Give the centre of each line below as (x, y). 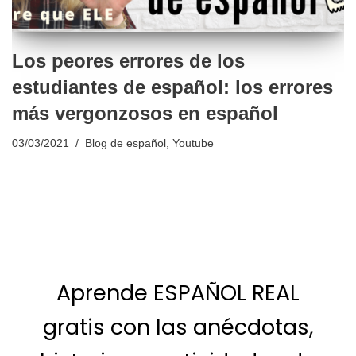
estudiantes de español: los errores (172, 87)
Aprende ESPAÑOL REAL (178, 293)
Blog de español (126, 144)
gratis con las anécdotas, (178, 327)
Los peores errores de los (128, 61)
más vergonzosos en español (145, 114)
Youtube (193, 144)
